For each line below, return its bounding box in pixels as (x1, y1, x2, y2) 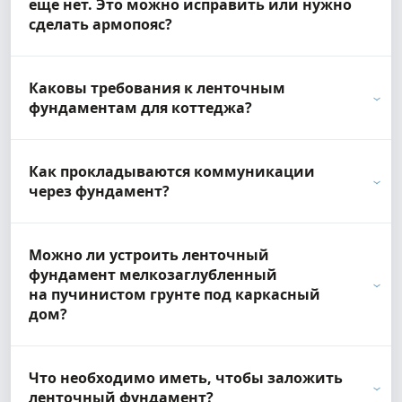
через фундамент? (29, 181, 170, 202)
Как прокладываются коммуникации (29, 162, 315, 182)
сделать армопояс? (29, 14, 172, 35)
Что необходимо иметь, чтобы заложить (29, 368, 343, 389)
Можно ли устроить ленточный (29, 245, 269, 266)
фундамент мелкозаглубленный (29, 265, 277, 285)
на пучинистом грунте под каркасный (29, 284, 320, 305)
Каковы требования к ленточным (29, 78, 285, 99)
